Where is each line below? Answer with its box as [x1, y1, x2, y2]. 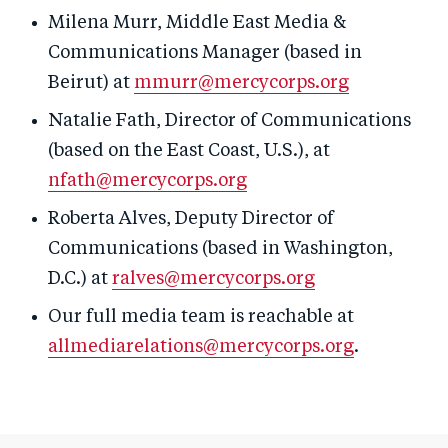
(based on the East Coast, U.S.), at [48, 142, 330, 160]
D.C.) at [48, 270, 112, 288]
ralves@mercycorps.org [112, 270, 315, 288]
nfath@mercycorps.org [48, 172, 247, 190]
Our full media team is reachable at [48, 308, 354, 326]
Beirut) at [48, 74, 134, 92]
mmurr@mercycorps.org [134, 74, 349, 92]
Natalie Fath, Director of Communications [48, 112, 411, 130]
